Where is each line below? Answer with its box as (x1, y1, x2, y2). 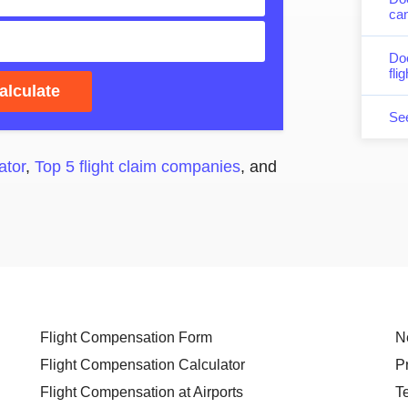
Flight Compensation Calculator (40, 357, 245, 372)
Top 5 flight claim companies (35, 158, 240, 176)
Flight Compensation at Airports (40, 384, 243, 400)
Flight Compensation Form (40, 330, 212, 345)
